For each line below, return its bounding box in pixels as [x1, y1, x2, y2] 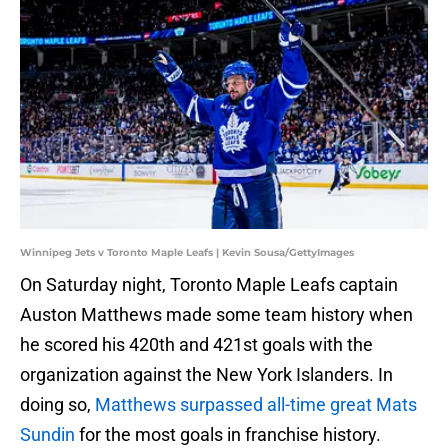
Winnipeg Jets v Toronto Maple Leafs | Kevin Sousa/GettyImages [20, 246, 354, 260]
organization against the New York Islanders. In [20, 364, 393, 386]
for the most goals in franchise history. [75, 424, 385, 446]
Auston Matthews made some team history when [20, 304, 413, 326]
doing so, [20, 394, 95, 416]
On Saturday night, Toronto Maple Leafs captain [20, 274, 398, 296]
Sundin [20, 424, 75, 446]
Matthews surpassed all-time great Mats [95, 394, 417, 416]
